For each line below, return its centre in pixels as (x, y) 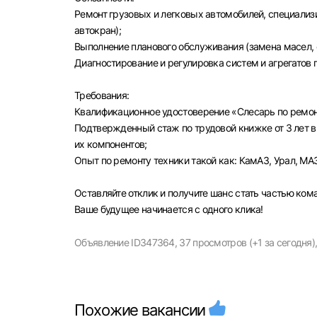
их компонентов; (111, 144)
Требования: (102, 95)
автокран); (98, 30)
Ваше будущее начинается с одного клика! (169, 209)
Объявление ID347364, (126, 242)
